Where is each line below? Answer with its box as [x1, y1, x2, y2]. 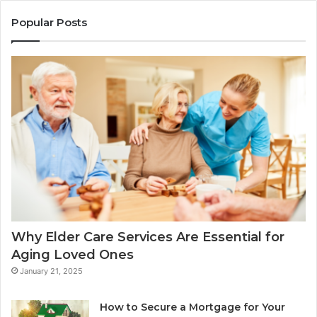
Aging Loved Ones [11, 247, 134, 263]
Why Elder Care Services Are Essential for [11, 229, 284, 246]
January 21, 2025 [20, 266, 83, 277]
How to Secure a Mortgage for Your [100, 301, 285, 314]
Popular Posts [11, 15, 87, 29]
